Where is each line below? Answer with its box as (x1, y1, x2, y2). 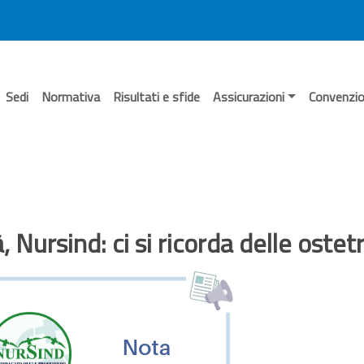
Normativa (41, 87, 101, 106)
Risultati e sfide (113, 87, 201, 106)
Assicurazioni (213, 87, 285, 106)
